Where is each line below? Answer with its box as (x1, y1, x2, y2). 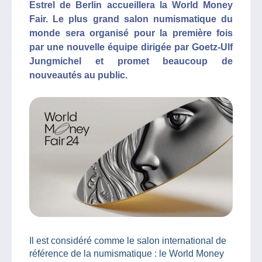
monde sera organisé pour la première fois (29, 28, 233, 38)
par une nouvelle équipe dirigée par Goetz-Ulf (29, 42, 233, 52)
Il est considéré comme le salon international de (29, 235, 226, 246)
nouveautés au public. (29, 70, 127, 80)
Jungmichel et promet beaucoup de (29, 56, 233, 66)
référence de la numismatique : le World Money (29, 248, 224, 258)
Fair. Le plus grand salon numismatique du (29, 14, 233, 24)
